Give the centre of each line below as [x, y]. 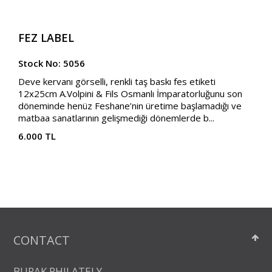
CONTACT [42, 240]
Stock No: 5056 [52, 63]
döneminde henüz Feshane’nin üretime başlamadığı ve [130, 106]
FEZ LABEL [46, 38]
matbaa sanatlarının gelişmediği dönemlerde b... [117, 118]
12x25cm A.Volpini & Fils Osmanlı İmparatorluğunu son [131, 94]
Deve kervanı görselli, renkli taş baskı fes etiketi [117, 82]
